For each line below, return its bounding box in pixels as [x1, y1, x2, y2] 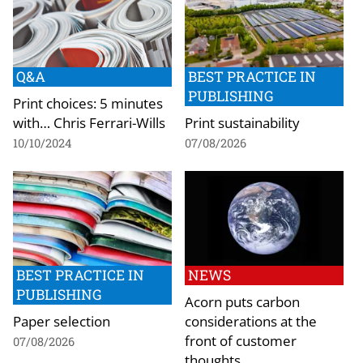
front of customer [185, 331, 297, 351]
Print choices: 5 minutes [13, 92, 163, 113]
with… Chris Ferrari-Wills [13, 112, 165, 132]
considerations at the [185, 311, 317, 331]
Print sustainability [185, 112, 300, 132]
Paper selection [13, 311, 110, 331]
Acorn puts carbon [185, 292, 300, 312]
